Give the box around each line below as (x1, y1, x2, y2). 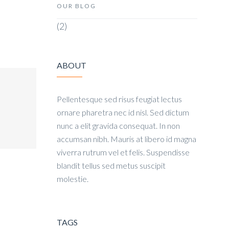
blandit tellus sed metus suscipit (57, 161, 166, 170)
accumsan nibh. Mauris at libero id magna (57, 134, 196, 144)
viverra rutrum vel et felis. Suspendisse (57, 147, 190, 157)
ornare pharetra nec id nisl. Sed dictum (57, 107, 189, 117)
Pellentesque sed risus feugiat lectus (57, 94, 182, 104)
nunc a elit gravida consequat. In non (57, 121, 180, 130)
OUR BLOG (57, 2, 96, 10)
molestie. (57, 174, 88, 184)
